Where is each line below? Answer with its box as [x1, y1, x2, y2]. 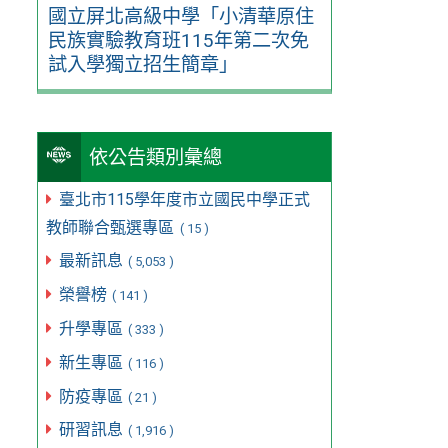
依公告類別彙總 [89, 145, 223, 169]
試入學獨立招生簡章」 [47, 53, 238, 77]
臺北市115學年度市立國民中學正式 [58, 189, 310, 209]
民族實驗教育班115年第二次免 [47, 29, 309, 53]
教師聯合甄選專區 [46, 217, 179, 237]
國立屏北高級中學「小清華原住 [47, 5, 314, 29]
